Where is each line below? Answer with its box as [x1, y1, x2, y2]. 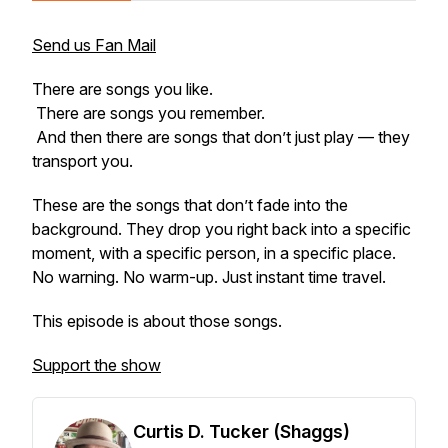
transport [32, 151, 97, 171]
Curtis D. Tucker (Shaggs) [133, 421, 350, 442]
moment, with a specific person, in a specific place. [32, 243, 396, 263]
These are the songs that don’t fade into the [32, 195, 348, 215]
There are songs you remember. [32, 103, 265, 123]
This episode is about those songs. [32, 311, 282, 331]
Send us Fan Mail [32, 35, 156, 55]
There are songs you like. [32, 79, 213, 99]
